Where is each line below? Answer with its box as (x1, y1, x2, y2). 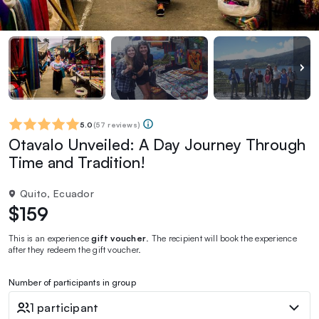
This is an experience (9, 232, 92, 244)
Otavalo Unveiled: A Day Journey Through (9, 134, 305, 154)
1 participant (30, 300, 99, 315)
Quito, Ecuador (20, 187, 94, 199)
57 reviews (95, 120, 137, 129)
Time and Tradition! (9, 152, 145, 172)
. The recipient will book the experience (146, 232, 297, 244)
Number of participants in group (9, 276, 136, 288)
